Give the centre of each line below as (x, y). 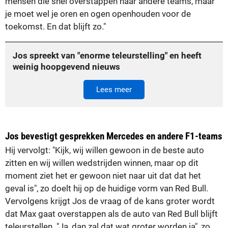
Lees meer (114, 90)
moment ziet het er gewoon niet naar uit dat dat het (103, 176)
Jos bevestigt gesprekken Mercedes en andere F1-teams (114, 136)
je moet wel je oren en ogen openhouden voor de (98, 14)
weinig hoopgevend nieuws (66, 67)
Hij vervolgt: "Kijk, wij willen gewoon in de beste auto (105, 150)
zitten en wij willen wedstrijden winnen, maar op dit (102, 163)
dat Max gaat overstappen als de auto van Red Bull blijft (111, 214)
